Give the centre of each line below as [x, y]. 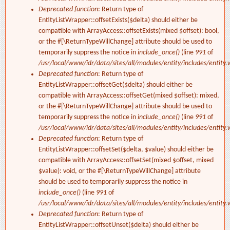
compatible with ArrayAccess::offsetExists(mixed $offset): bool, [129, 31]
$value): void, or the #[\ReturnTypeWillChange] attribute [120, 171]
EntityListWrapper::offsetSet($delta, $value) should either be [126, 150]
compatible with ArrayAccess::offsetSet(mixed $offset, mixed [126, 161]
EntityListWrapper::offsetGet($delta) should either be [116, 85]
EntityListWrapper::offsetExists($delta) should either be [118, 21]
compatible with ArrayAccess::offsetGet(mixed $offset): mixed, [129, 96]
